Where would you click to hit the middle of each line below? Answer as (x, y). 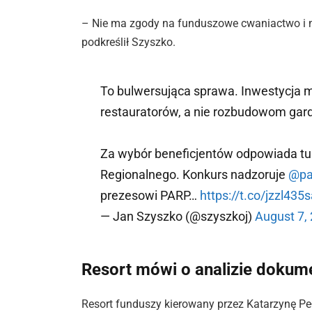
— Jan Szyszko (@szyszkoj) (178, 217)
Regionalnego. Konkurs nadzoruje (195, 175)
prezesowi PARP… (150, 196)
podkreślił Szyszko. (129, 42)
